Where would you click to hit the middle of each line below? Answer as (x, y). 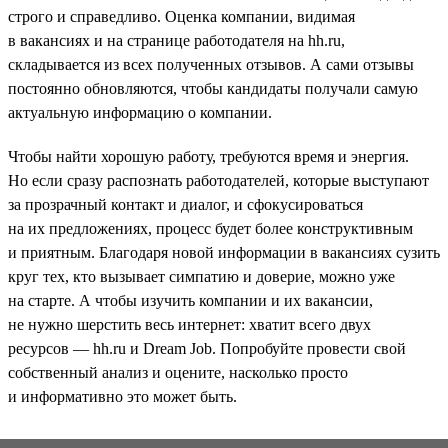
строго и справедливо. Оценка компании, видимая (181, 16)
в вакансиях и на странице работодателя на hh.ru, (176, 40)
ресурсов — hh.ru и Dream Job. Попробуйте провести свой (207, 348)
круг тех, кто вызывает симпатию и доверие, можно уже (201, 276)
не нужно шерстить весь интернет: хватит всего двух (189, 324)
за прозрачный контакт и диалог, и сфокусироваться (185, 204)
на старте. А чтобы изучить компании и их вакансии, (190, 300)
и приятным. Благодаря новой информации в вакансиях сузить (224, 252)
